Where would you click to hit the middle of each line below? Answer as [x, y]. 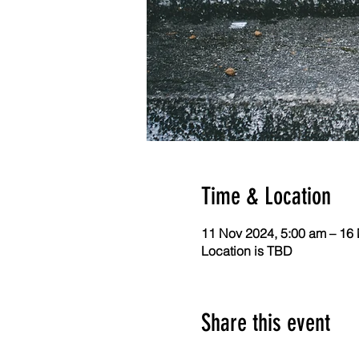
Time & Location [266, 196]
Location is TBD [246, 251]
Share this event [265, 323]
